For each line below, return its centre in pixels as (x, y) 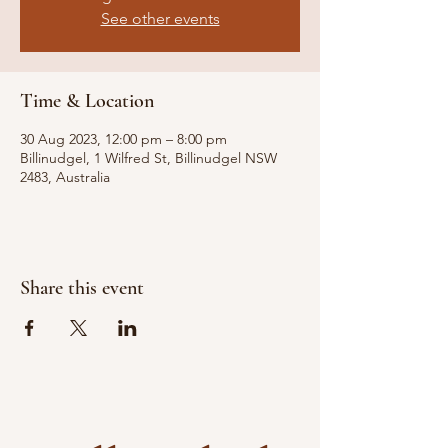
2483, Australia (65, 177)
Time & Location (87, 101)
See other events (160, 18)
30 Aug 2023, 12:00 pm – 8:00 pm (123, 139)
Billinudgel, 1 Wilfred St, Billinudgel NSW (148, 158)
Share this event (82, 288)
